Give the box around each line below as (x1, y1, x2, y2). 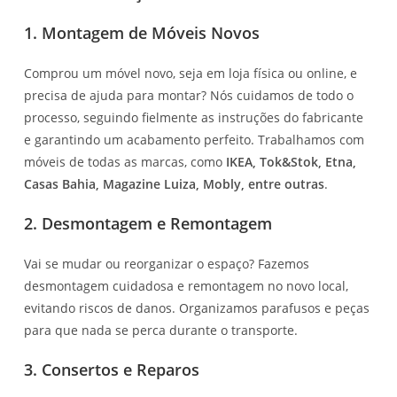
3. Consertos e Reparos (24, 358, 200, 380)
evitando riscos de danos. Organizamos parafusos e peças (24, 299, 370, 316)
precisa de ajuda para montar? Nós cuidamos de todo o (24, 86, 354, 104)
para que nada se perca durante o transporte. (24, 321, 299, 339)
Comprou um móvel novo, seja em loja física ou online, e (24, 64, 358, 82)
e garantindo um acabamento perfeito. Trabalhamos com (24, 130, 365, 148)
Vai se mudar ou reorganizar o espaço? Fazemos (24, 254, 310, 272)
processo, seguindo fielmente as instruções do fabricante (24, 108, 364, 126)
